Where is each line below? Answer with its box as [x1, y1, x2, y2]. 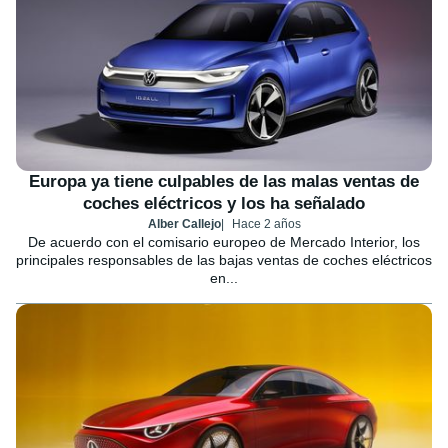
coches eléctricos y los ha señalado [83, 194, 365, 214]
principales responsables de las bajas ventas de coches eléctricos [16, 252, 432, 269]
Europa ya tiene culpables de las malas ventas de [29, 172, 419, 192]
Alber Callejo [147, 217, 221, 232]
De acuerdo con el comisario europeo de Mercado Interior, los [28, 234, 420, 251]
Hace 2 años [231, 217, 301, 232]
